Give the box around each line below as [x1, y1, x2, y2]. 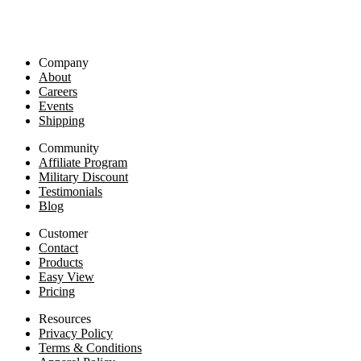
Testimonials [39, 185, 102, 199]
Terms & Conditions [39, 341, 142, 355]
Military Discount [39, 170, 128, 185]
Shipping [39, 114, 85, 128]
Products [39, 255, 83, 270]
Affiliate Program [39, 156, 127, 170]
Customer [39, 226, 88, 241]
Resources [39, 312, 91, 326]
